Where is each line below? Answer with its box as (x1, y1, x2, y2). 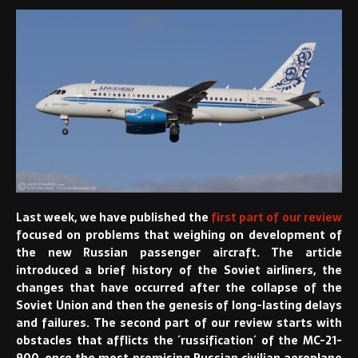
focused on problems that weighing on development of (16, 226, 342, 245)
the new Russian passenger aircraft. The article (16, 244, 342, 262)
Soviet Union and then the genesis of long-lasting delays (16, 296, 342, 315)
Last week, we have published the (16, 209, 211, 227)
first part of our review (210, 209, 343, 227)
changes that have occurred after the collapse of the (16, 279, 342, 297)
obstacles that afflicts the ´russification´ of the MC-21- (16, 332, 342, 350)
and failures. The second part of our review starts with (16, 314, 342, 332)
